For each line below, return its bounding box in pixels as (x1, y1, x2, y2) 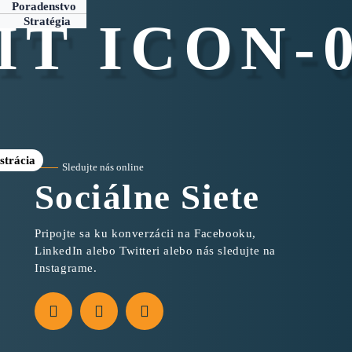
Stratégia (24, 15, 71, 27)
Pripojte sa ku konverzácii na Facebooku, (34, 227, 256, 240)
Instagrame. (34, 262, 97, 275)
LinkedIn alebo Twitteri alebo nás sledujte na (34, 244, 276, 258)
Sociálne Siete (34, 178, 260, 218)
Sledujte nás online (61, 161, 144, 174)
